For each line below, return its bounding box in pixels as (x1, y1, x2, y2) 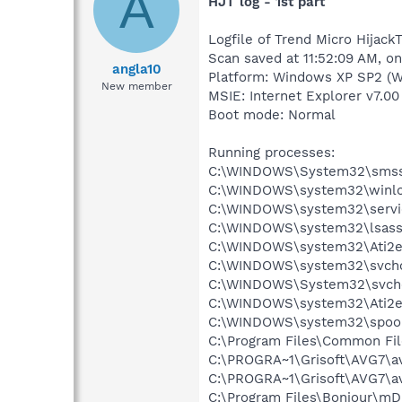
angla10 (111, 60, 162, 77)
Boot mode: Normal (208, 107, 336, 124)
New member (100, 79, 172, 92)
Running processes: (208, 144, 335, 162)
